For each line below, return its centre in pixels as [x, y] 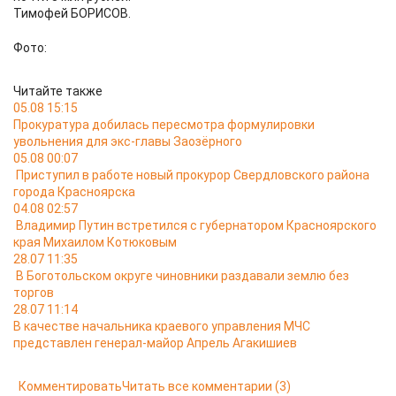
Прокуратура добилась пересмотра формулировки [164, 125]
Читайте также [58, 91]
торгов [34, 293]
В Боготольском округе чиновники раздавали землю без [183, 276]
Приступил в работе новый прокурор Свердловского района [193, 175]
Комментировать [70, 386]
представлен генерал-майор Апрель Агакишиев [155, 343]
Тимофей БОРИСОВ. [72, 13]
